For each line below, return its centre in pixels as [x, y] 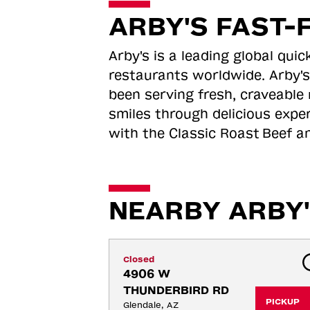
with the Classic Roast [184, 134]
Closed [138, 259]
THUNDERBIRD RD [176, 290]
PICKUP [282, 302]
